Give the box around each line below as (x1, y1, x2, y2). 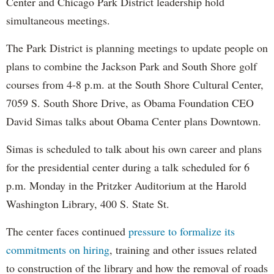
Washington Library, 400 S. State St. (6, 196, 169, 211)
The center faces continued (6, 223, 128, 239)
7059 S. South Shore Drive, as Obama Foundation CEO (6, 95, 254, 110)
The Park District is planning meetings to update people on (6, 40, 268, 55)
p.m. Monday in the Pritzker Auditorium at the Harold (6, 177, 246, 193)
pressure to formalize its (128, 223, 235, 239)
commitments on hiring (6, 242, 109, 257)
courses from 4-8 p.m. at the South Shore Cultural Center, (6, 76, 264, 92)
